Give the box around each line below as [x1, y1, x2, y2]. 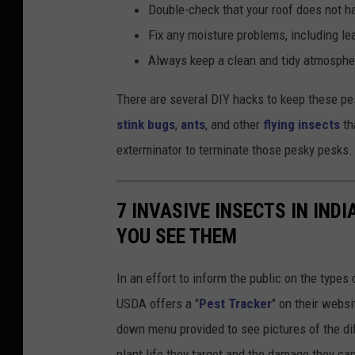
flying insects [263, 116, 340, 133]
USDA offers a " [116, 295, 199, 311]
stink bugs [116, 116, 175, 133]
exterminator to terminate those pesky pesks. [116, 142, 353, 158]
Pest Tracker [199, 295, 272, 311]
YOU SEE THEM [116, 223, 237, 248]
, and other [205, 116, 263, 133]
